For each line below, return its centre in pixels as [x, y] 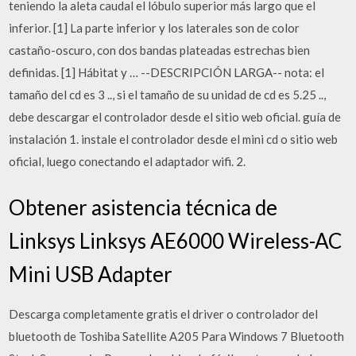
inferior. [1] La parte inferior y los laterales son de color [155, 28]
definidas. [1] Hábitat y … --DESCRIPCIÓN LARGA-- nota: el [167, 72]
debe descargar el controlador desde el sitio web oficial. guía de [175, 117]
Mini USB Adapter [91, 274]
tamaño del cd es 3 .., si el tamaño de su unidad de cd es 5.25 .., [168, 95]
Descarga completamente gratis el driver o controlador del [164, 313]
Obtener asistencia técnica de [143, 207]
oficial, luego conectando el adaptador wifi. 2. [128, 161]
